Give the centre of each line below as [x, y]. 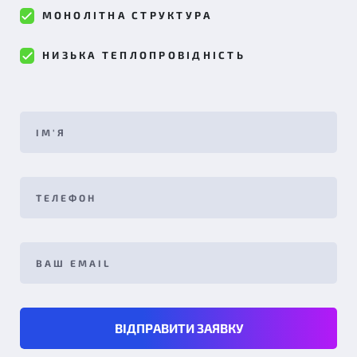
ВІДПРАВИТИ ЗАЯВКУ [178, 328]
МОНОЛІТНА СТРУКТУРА [127, 15]
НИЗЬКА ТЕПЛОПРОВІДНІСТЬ [144, 55]
